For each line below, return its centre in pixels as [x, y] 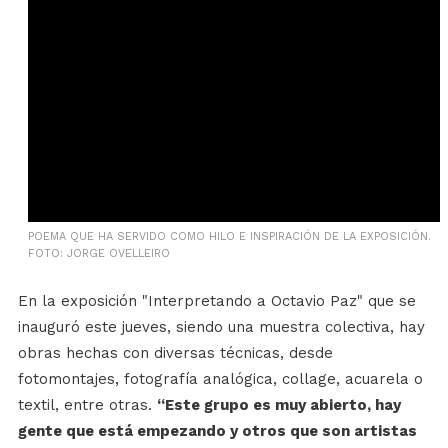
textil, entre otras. [87, 405]
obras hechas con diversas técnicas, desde [175, 353]
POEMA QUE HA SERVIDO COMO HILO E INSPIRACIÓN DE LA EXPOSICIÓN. [229, 237]
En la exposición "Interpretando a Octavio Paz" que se [216, 301]
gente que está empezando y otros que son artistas [217, 431]
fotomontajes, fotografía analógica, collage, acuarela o [220, 379]
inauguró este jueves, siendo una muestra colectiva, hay [221, 327]
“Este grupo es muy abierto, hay [278, 405]
